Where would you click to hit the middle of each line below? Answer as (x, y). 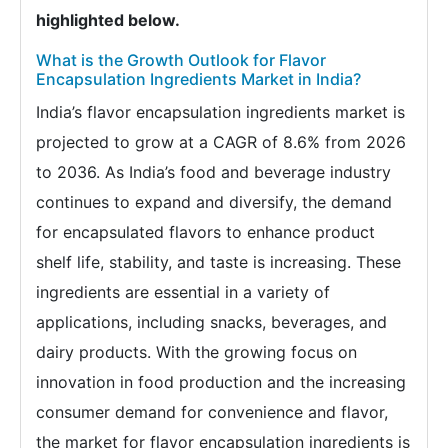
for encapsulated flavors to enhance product (205, 231)
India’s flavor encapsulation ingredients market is (220, 111)
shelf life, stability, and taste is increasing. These (218, 261)
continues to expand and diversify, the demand (214, 201)
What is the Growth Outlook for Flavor (181, 59)
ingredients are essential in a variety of (183, 291)
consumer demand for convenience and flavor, (212, 411)
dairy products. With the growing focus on (196, 351)
